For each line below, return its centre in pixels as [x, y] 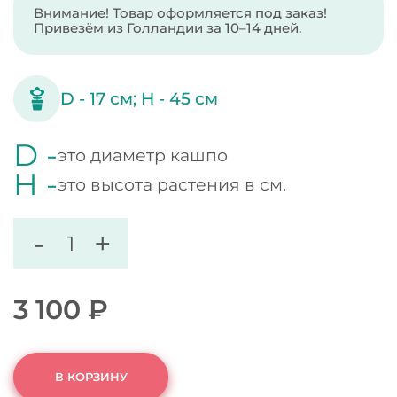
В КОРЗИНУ [91, 376]
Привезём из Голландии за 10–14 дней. [167, 27]
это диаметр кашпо [143, 156]
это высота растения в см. [172, 185]
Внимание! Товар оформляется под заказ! [180, 12]
